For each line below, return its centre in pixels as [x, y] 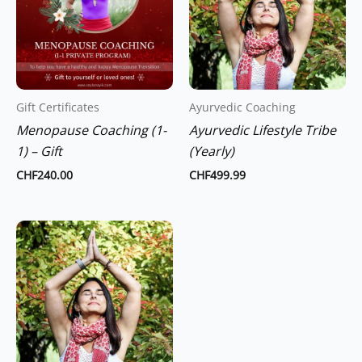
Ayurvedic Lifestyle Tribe [263, 130]
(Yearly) [212, 151]
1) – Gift [39, 151]
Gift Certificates [58, 107]
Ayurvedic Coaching [242, 107]
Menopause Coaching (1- [91, 130]
